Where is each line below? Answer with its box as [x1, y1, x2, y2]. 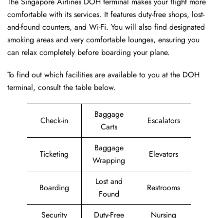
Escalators [147, 115, 180, 127]
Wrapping [92, 155, 125, 166]
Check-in [40, 115, 68, 127]
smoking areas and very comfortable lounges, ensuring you [7, 34, 200, 46]
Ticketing [40, 148, 69, 160]
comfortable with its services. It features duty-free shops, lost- [7, 9, 204, 20]
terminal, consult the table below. [7, 82, 118, 93]
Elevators [149, 148, 178, 160]
